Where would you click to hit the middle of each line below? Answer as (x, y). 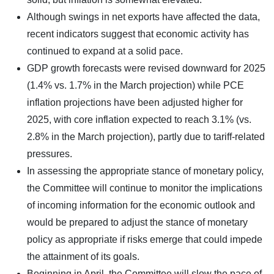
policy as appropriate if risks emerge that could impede (145, 239)
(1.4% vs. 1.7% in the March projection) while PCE (135, 85)
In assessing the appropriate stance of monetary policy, (145, 171)
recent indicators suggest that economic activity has (138, 34)
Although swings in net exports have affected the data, (143, 17)
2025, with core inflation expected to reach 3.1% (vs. (139, 119)
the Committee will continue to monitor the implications (145, 188)
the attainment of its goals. (83, 256)
